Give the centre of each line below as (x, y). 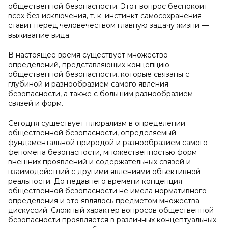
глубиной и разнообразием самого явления (88, 84)
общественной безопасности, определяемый (92, 133)
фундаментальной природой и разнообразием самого (108, 142)
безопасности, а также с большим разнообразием (101, 94)
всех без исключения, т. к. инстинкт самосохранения (105, 16)
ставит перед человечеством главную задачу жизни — (108, 25)
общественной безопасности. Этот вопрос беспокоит (108, 6)
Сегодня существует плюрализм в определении (97, 123)
